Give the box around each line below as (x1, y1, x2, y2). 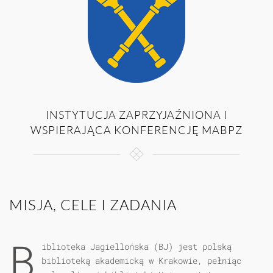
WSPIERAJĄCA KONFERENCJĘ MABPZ (30, 123, 243, 136)
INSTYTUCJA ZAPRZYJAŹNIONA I (46, 108, 227, 121)
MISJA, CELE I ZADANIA (9, 196, 177, 214)
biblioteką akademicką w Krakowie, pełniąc (41, 255, 241, 266)
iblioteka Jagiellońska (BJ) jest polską (41, 241, 232, 252)
